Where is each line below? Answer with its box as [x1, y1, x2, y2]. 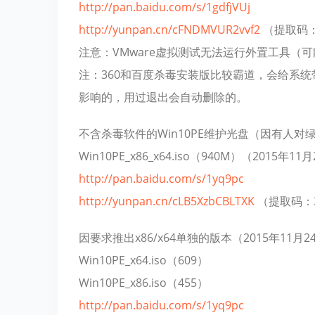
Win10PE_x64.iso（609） [79, 252, 208, 268]
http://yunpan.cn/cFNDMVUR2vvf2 [79, 21, 260, 37]
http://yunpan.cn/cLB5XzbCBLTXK [79, 193, 255, 209]
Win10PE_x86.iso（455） [79, 274, 208, 290]
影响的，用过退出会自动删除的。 [79, 89, 247, 105]
